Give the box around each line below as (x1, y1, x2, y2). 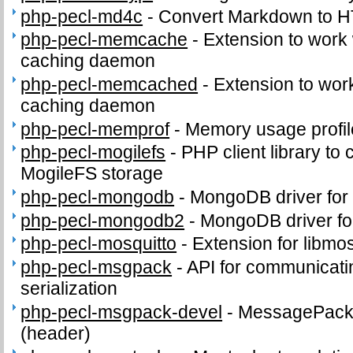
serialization (20, 278, 118, 299)
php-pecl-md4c (20, 6, 143, 27)
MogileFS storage (20, 163, 164, 184)
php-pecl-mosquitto (20, 233, 177, 255)
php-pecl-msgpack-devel (20, 301, 223, 322)
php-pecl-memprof (20, 118, 170, 139)
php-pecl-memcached (20, 74, 199, 95)
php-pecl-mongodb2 (20, 210, 185, 231)
